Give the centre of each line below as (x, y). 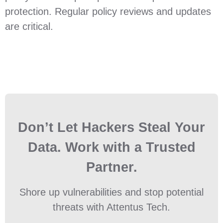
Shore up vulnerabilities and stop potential (111, 192)
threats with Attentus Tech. (111, 207)
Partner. (111, 167)
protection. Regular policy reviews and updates (108, 11)
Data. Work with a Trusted (111, 147)
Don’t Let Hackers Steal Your (111, 127)
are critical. (29, 26)
